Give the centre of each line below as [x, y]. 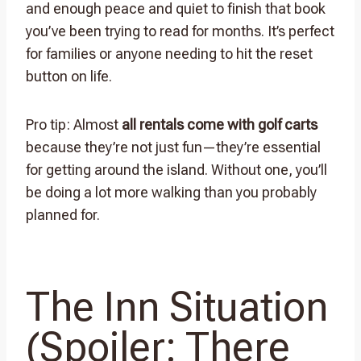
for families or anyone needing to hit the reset [169, 53]
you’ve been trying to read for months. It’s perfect [180, 31]
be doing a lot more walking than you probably [171, 192]
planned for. [63, 214]
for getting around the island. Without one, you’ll [176, 169]
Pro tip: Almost [74, 124]
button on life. [69, 76]
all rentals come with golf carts [220, 124]
